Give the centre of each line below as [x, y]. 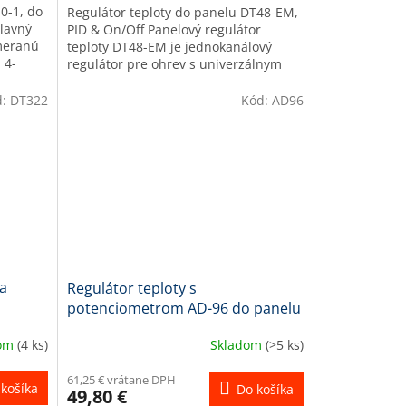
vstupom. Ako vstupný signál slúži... [174, 81]
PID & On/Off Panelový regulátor [164, 29]
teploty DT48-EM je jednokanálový [169, 46]
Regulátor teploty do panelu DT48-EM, [182, 12]
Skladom [237, 345]
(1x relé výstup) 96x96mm [154, 328]
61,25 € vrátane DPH [121, 379]
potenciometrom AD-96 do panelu [184, 308]
